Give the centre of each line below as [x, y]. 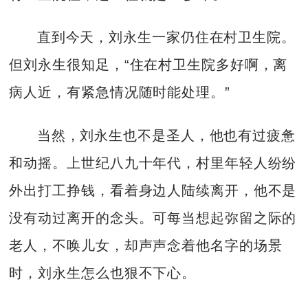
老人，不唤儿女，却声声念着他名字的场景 [146, 245]
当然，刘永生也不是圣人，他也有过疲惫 [166, 135]
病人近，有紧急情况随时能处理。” [120, 92]
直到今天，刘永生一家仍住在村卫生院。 [166, 37]
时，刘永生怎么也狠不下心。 [103, 273]
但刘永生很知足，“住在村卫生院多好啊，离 [148, 65]
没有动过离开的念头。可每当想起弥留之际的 [153, 218]
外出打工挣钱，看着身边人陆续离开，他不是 [153, 190]
